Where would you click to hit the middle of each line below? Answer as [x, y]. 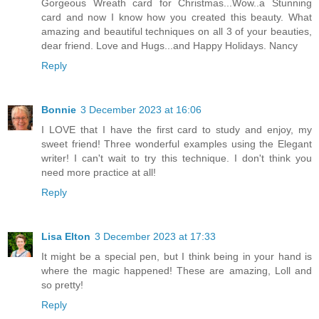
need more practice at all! [99, 173]
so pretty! [62, 285]
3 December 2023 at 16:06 [141, 110]
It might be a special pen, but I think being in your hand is [177, 257]
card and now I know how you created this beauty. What [177, 17]
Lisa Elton [66, 237]
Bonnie [59, 110]
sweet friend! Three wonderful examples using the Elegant [177, 144]
